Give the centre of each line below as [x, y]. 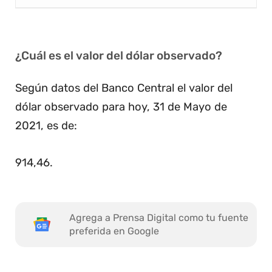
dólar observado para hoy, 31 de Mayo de [121, 107]
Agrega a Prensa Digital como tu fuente [159, 218]
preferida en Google [114, 231]
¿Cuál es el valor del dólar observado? [119, 56]
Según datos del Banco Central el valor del [124, 88]
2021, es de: [46, 126]
